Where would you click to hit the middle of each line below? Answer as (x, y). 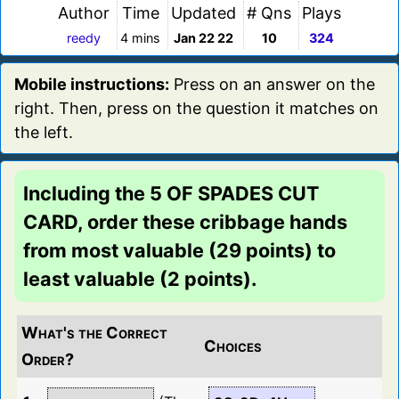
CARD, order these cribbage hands (185, 222)
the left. (44, 133)
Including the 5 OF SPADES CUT (171, 194)
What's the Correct (94, 333)
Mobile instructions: (92, 85)
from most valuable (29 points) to (179, 251)
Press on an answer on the (272, 85)
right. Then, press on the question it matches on (196, 109)
